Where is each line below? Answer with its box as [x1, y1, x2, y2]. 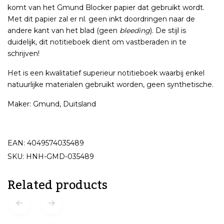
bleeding [119, 25, 150, 35]
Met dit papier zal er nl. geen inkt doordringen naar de [7, 14, 195, 23]
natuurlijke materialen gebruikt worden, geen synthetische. [7, 79, 213, 89]
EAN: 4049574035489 [7, 138, 84, 147]
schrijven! [7, 48, 39, 58]
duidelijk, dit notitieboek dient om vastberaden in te [7, 37, 186, 46]
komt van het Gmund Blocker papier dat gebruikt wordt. [7, 2, 204, 12]
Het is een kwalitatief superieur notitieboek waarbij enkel [7, 68, 204, 77]
